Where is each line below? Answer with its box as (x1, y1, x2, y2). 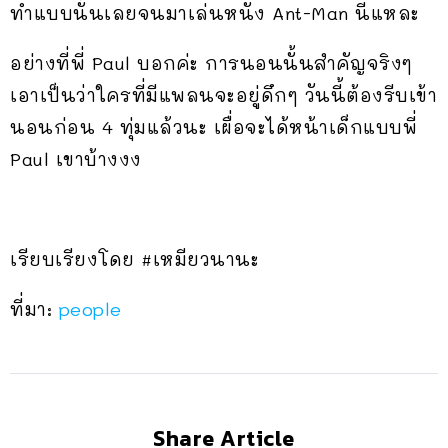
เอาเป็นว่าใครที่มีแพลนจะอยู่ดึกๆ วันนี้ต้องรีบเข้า (10, 82, 437, 107)
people (58, 296, 122, 321)
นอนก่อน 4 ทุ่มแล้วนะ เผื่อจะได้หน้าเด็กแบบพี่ (10, 114, 417, 139)
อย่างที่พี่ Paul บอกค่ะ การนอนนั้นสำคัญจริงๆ (10, 50, 413, 75)
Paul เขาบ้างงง (10, 146, 142, 171)
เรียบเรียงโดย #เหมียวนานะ (10, 246, 259, 271)
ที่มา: (10, 296, 59, 321)
